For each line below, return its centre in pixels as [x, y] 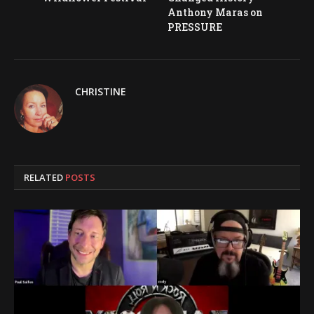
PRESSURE [195, 27]
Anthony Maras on [215, 12]
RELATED [45, 177]
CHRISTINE [101, 91]
